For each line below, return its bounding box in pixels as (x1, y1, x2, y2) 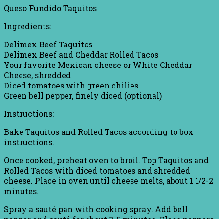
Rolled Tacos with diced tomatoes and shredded (4, 165, 190, 175)
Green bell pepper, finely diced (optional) (4, 90, 162, 101)
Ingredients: (4, 21, 51, 31)
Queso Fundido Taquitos (4, 2, 97, 13)
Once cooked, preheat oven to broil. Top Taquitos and (4, 154, 209, 165)
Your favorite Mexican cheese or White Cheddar (4, 59, 192, 70)
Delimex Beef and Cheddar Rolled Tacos (4, 49, 158, 60)
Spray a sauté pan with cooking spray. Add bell (4, 203, 188, 214)
